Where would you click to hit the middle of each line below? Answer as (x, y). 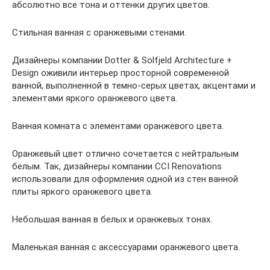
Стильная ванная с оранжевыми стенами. (99, 32)
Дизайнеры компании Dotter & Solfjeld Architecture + (122, 60)
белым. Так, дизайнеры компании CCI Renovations (117, 166)
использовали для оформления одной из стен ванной (125, 179)
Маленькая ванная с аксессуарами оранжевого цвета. (126, 247)
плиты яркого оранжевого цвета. (82, 191)
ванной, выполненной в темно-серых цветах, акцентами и (134, 85)
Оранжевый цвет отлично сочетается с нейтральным (125, 153)
